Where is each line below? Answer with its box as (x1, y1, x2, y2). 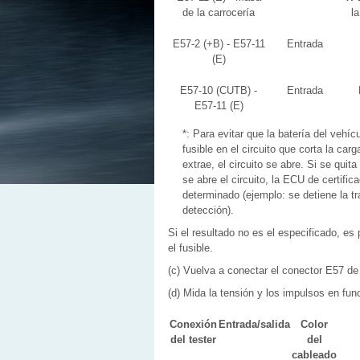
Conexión (170, 318, 217, 330)
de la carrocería (182, 6, 255, 18)
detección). (182, 204, 234, 216)
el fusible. (168, 242, 213, 254)
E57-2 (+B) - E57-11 (172, 38, 265, 50)
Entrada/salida (219, 318, 290, 330)
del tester (170, 333, 216, 346)
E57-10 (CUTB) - (180, 84, 257, 96)
